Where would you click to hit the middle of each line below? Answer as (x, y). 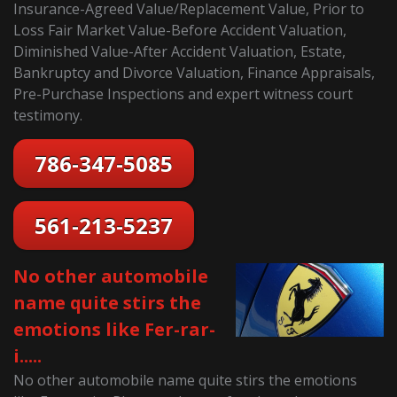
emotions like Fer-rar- (115, 329)
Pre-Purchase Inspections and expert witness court (183, 93)
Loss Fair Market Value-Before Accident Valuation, (180, 30)
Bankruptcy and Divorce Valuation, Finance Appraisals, (195, 72)
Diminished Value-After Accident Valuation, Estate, (180, 51)
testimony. (48, 115)
